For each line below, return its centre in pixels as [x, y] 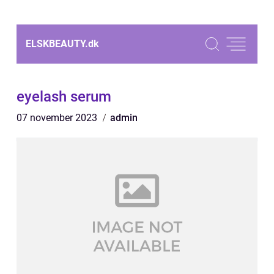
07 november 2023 [58, 118]
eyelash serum [64, 97]
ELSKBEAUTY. [57, 44]
